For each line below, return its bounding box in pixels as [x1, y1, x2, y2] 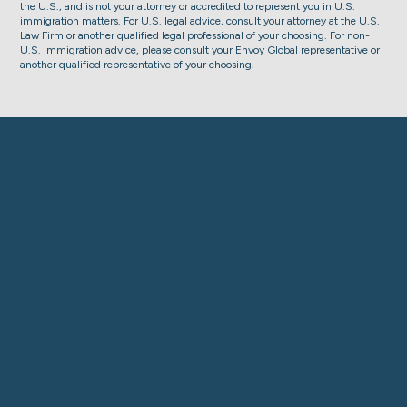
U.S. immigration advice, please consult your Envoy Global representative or [20, 43, 381, 56]
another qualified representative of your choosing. [20, 57, 255, 71]
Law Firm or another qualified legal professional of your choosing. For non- [20, 28, 371, 42]
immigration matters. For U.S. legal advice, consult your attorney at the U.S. [20, 14, 381, 27]
